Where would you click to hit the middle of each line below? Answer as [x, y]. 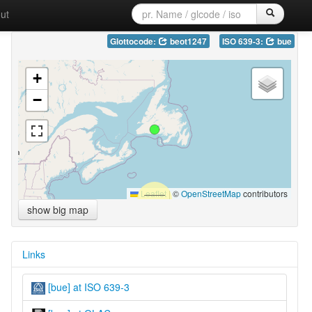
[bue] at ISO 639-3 [87, 287]
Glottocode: [134, 41]
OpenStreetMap [211, 193]
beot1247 [187, 41]
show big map [57, 209]
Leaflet [152, 193]
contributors [264, 193]
